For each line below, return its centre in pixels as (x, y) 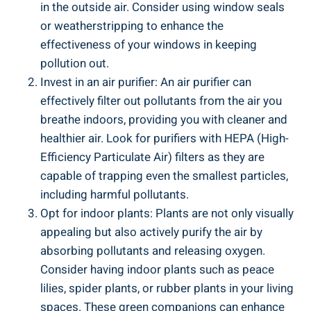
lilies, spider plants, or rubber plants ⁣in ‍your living (167, 288)
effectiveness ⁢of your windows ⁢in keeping (149, 44)
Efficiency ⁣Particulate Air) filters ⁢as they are (152, 157)
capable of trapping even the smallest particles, (164, 176)
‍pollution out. (75, 63)
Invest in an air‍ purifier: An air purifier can (146, 82)
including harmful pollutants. (115, 194)
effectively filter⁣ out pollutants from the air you (161, 101)
